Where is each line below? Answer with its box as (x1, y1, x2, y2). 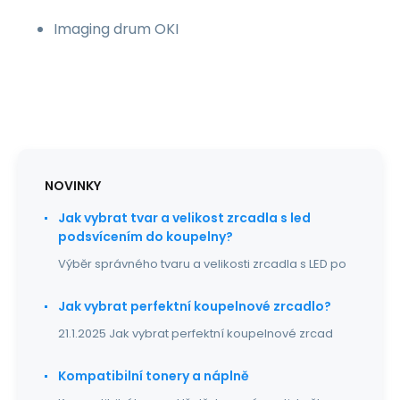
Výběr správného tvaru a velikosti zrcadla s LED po (58, 255, 346, 272)
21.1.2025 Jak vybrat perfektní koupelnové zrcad (58, 325, 333, 342)
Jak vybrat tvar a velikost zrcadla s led (58, 209, 311, 227)
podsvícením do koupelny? (58, 228, 233, 246)
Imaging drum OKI (54, 19, 179, 39)
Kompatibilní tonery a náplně (58, 367, 249, 385)
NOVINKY (45, 177, 101, 195)
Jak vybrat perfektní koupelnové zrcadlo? (58, 297, 331, 315)
